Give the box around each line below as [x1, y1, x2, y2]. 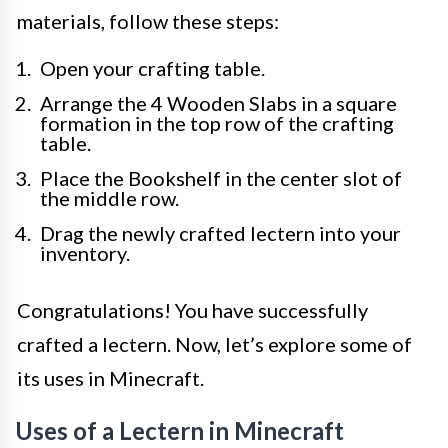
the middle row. [40, 186, 179, 210]
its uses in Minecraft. [17, 366, 204, 390]
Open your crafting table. [40, 56, 265, 80]
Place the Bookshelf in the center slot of [40, 166, 402, 190]
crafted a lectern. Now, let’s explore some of [17, 332, 412, 356]
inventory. [40, 241, 130, 265]
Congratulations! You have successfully [17, 298, 368, 322]
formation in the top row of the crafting [40, 111, 394, 135]
